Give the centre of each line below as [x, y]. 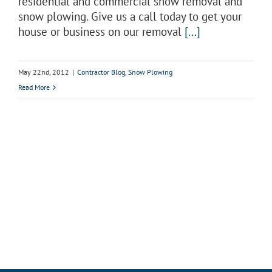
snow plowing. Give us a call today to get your [130, 16]
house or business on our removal [101, 32]
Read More [34, 87]
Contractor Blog [101, 72]
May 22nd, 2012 [44, 72]
